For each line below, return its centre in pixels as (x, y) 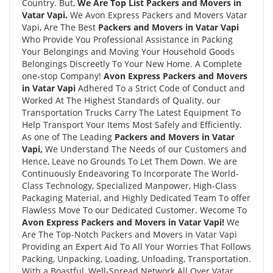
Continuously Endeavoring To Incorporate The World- (130, 173)
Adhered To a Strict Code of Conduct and (161, 88)
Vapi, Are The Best (60, 27)
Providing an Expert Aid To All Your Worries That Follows (136, 246)
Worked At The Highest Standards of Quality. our (121, 100)
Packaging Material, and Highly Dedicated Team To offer (136, 198)
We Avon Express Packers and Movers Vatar (158, 15)
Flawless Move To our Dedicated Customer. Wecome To (134, 210)
